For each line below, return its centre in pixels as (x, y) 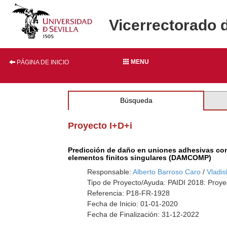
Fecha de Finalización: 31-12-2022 (143, 214)
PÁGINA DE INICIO (42, 62)
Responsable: (110, 172)
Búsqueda (136, 100)
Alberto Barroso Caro (167, 172)
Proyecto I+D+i (100, 126)
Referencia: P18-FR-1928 (129, 193)
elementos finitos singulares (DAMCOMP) (140, 158)
